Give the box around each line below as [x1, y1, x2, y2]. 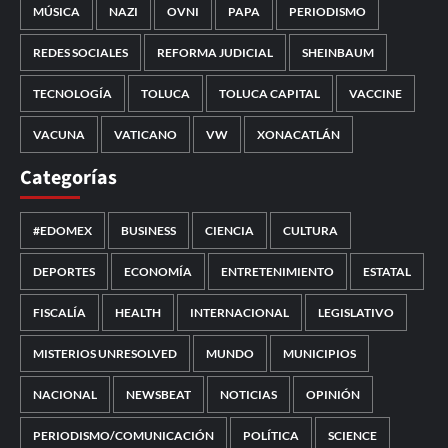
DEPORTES [33, 264, 95, 280]
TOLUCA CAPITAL [219, 86, 320, 102]
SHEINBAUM [302, 45, 374, 61]
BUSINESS [121, 223, 176, 239]
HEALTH [115, 305, 161, 321]
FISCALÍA [33, 305, 86, 321]
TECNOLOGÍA [33, 86, 112, 102]
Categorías [20, 164, 117, 193]
